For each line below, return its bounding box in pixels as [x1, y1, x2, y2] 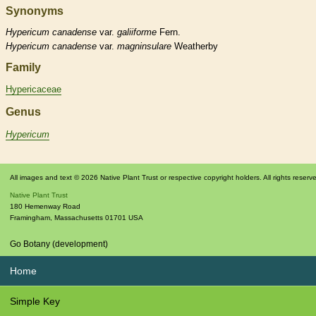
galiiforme [117, 26, 157, 37]
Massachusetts [54, 214, 103, 222]
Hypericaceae [6, 84, 61, 95]
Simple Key [10, 296, 60, 308]
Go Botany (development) [10, 239, 108, 250]
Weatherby [171, 40, 218, 51]
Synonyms [6, 4, 63, 17]
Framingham [10, 214, 50, 222]
